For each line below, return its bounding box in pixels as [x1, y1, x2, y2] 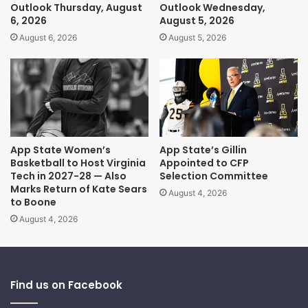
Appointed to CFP [159, 155, 249, 170]
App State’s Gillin [159, 142, 247, 157]
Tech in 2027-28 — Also [10, 168, 126, 183]
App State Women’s [10, 142, 111, 157]
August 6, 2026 [19, 32, 77, 43]
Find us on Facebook [10, 277, 122, 292]
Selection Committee [159, 168, 268, 183]
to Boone [10, 195, 56, 209]
